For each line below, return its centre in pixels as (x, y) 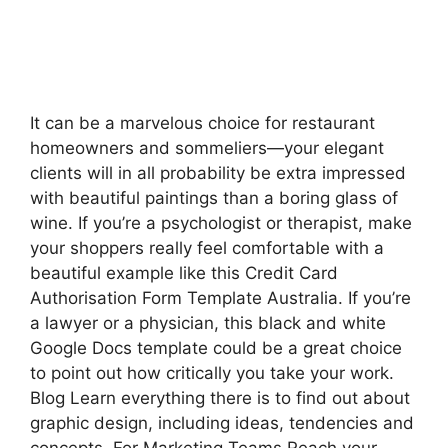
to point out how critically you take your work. (212, 373)
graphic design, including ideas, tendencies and (222, 423)
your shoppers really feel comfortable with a (207, 248)
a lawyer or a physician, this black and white (208, 323)
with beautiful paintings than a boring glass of (214, 198)
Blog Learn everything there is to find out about (220, 398)
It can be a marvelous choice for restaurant (202, 123)
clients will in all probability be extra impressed (218, 173)
